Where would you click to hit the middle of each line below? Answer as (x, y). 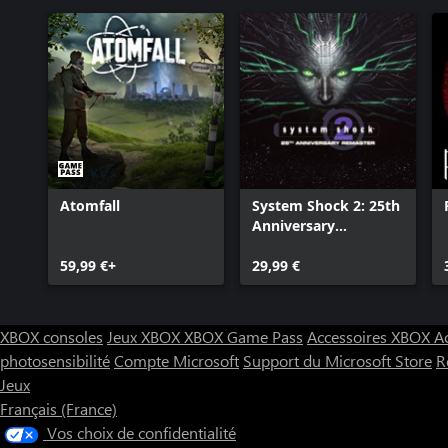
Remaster (285, 245)
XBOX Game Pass (243, 336)
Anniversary (293, 225)
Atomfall (90, 205)
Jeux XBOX (145, 336)
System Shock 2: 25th (326, 205)
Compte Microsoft (176, 360)
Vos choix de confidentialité (141, 432)
